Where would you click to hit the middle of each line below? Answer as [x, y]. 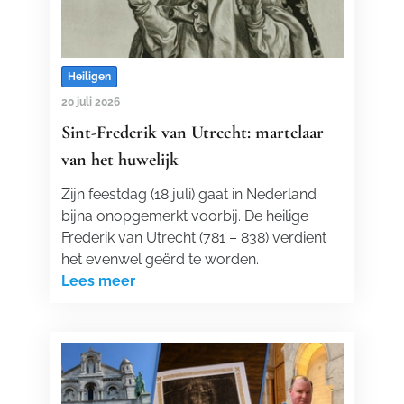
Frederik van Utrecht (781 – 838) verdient [193, 238]
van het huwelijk [119, 160]
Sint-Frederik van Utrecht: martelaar [192, 133]
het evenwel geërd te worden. [160, 259]
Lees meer [98, 281]
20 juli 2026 [90, 102]
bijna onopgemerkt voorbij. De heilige [184, 216]
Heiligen [89, 77]
